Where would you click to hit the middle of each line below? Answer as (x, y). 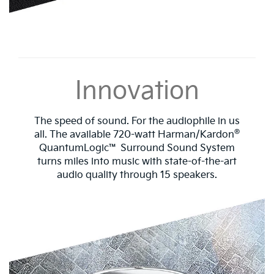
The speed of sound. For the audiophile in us (137, 121)
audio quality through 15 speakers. (137, 175)
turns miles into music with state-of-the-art (137, 161)
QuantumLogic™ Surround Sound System (137, 148)
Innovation (137, 91)
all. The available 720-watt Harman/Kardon (134, 135)
